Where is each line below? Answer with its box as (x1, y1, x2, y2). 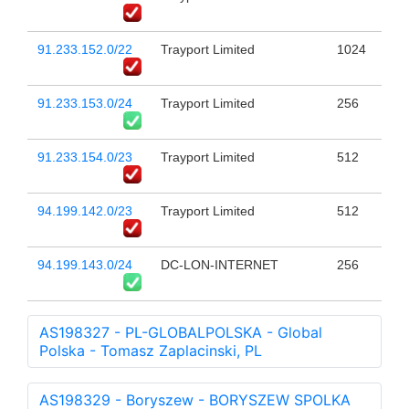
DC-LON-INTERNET (160, 257, 278, 273)
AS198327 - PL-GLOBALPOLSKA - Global (39, 323, 322, 342)
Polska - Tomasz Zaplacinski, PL (39, 341, 262, 361)
